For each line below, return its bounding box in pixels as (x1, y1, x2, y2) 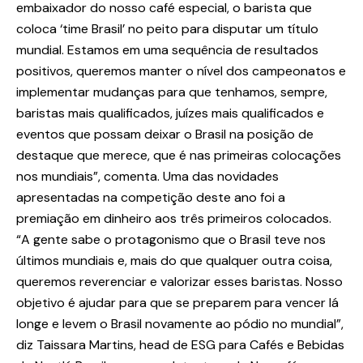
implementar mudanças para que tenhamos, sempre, (16, 83, 327, 101)
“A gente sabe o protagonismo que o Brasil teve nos (16, 231, 326, 249)
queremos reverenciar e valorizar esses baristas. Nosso (16, 273, 343, 291)
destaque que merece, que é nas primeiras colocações (16, 147, 341, 164)
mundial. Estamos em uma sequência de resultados (16, 41, 318, 59)
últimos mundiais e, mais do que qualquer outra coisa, (16, 252, 332, 270)
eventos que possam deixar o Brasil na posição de (16, 126, 314, 143)
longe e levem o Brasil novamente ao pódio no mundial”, (16, 315, 344, 333)
